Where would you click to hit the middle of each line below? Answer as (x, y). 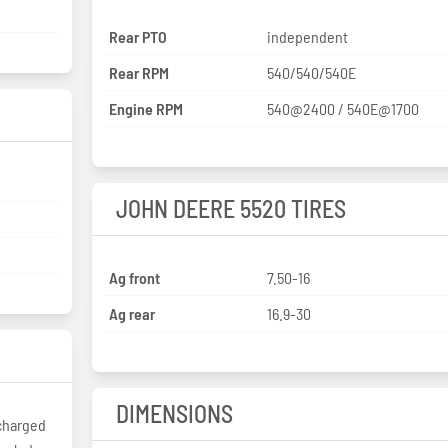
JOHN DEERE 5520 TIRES (230, 208)
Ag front (134, 277)
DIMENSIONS (174, 413)
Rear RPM (138, 72)
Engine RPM (145, 108)
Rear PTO (137, 36)
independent (308, 36)
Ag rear (131, 313)
